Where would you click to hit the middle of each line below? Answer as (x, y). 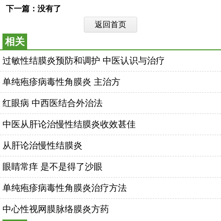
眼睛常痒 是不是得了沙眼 (53, 166)
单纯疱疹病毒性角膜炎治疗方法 (65, 188)
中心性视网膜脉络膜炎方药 (56, 209)
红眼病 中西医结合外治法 (53, 103)
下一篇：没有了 (34, 8)
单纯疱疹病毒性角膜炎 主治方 (61, 82)
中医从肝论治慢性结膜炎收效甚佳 (69, 124)
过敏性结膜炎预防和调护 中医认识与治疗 (84, 60)
